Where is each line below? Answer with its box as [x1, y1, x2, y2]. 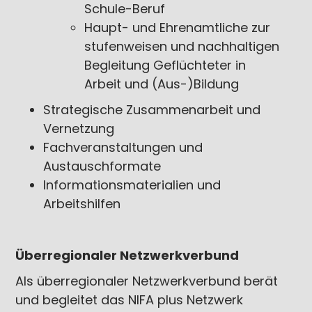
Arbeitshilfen [43, 195, 121, 212]
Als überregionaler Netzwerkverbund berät [15, 272, 279, 290]
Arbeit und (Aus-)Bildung [84, 75, 239, 93]
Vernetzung [43, 120, 115, 137]
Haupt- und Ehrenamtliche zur [84, 19, 270, 36]
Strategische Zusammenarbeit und [43, 101, 261, 118]
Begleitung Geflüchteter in [84, 56, 246, 74]
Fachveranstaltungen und [43, 139, 203, 156]
